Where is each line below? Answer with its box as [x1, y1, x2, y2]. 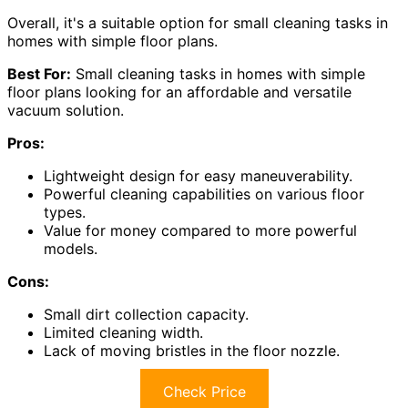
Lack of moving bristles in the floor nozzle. [44, 342, 340, 361]
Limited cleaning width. [44, 323, 203, 342]
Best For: [7, 65, 71, 84]
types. [44, 203, 86, 222]
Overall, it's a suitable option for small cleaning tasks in [7, 14, 388, 33]
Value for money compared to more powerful [44, 221, 357, 240]
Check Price [162, 382, 246, 402]
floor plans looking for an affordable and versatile [7, 83, 352, 102]
